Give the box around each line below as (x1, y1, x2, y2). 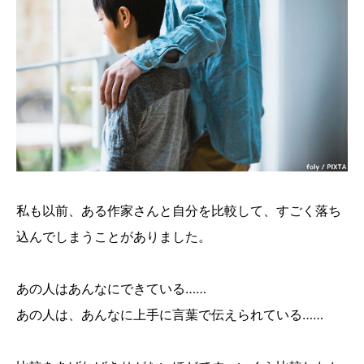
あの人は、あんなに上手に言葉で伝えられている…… (16, 306, 323, 323)
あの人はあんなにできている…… (16, 280, 206, 297)
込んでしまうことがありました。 (16, 228, 211, 245)
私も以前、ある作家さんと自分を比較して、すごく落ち (16, 202, 341, 219)
